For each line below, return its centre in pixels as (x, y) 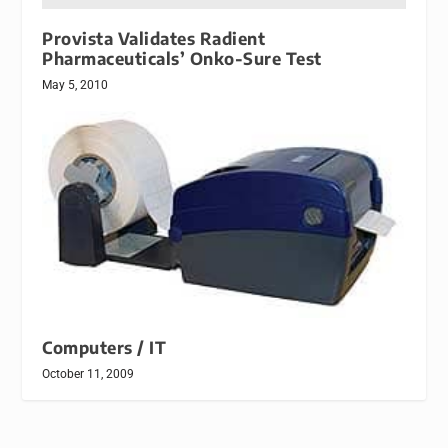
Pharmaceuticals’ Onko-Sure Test (182, 58)
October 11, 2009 (88, 374)
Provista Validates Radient (154, 38)
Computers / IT (104, 348)
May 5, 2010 (75, 84)
